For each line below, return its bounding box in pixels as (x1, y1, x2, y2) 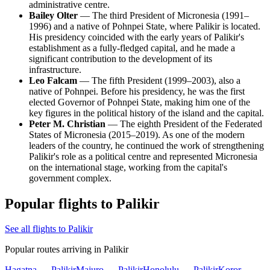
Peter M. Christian (29, 118, 105, 129)
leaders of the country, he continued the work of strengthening (29, 140, 264, 151)
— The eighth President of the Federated (105, 118, 262, 129)
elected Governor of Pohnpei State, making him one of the (29, 96, 250, 107)
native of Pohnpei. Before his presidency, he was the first (29, 86, 245, 96)
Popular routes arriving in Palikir (5, 244, 128, 255)
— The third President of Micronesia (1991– (78, 10, 249, 20)
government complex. (29, 172, 111, 183)
